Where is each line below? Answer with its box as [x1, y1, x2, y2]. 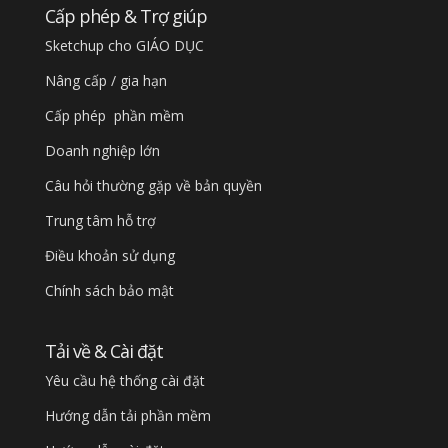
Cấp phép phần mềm [44, 105, 184, 125]
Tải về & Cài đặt [44, 339, 163, 364]
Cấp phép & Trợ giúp [44, 3, 207, 28]
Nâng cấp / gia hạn [44, 70, 167, 90]
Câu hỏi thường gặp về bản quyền [44, 175, 262, 195]
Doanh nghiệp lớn [44, 140, 160, 160]
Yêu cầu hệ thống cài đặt [44, 371, 205, 391]
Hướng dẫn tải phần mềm [44, 406, 211, 426]
